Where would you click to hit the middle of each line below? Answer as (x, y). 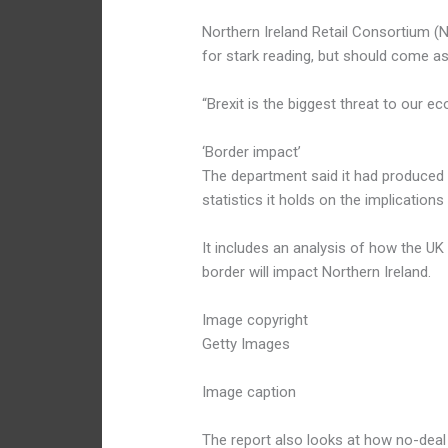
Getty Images (246, 344)
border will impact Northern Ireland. (317, 272)
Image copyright (255, 320)
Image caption (249, 392)
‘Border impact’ (252, 152)
